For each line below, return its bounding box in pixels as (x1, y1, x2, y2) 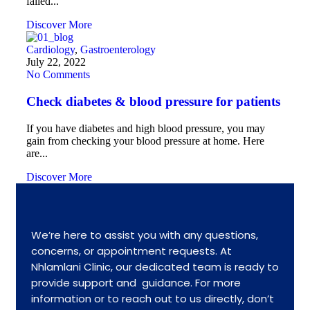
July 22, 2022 (26, 56, 86, 69)
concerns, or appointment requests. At (31, 243, 232, 258)
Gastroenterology (80, 44, 156, 56)
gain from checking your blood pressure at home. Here (26, 134, 264, 147)
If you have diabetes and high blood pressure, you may (26, 122, 265, 134)
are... (26, 147, 48, 159)
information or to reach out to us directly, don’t (31, 291, 274, 306)
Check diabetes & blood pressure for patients (26, 93, 280, 109)
